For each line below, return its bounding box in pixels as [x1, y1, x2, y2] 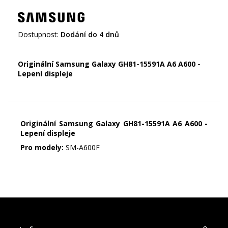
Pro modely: [20, 142, 66, 153]
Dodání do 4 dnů [61, 30, 119, 40]
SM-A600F [66, 142, 100, 153]
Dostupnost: [18, 30, 59, 40]
